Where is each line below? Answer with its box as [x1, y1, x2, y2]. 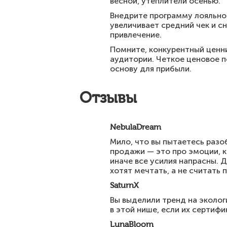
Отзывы [80, 89, 137, 107]
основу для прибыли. [110, 64, 192, 73]
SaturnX [110, 180, 139, 190]
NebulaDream [110, 122, 161, 132]
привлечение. [110, 30, 162, 40]
